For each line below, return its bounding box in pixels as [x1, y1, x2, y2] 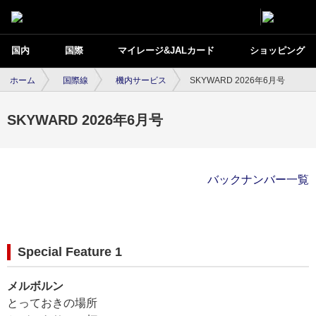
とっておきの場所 [7, 297, 97, 309]
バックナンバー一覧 [207, 174, 309, 186]
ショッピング [249, 45, 305, 56]
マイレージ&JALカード [118, 45, 215, 56]
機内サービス [116, 75, 166, 85]
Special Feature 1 [18, 245, 122, 259]
